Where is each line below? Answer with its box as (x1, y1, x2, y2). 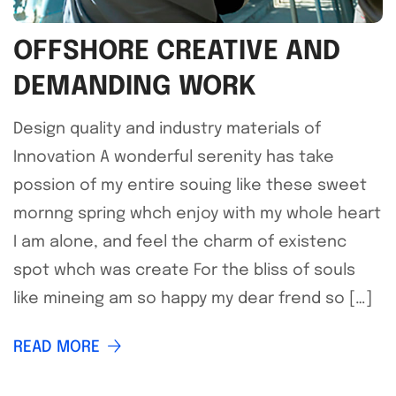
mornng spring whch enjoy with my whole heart (13, 206, 381, 222)
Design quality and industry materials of (13, 121, 321, 137)
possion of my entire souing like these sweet (13, 178, 367, 194)
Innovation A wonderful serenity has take (13, 149, 334, 165)
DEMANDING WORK (13, 73, 256, 101)
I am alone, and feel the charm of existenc (13, 234, 346, 250)
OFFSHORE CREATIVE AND (13, 38, 340, 65)
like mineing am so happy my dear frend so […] (13, 291, 372, 307)
